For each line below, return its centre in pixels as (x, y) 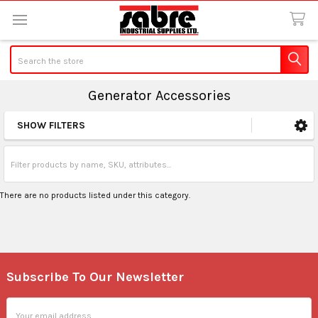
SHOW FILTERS (51, 125)
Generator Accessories (159, 95)
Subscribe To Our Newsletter (95, 276)
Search (24, 52)
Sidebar (45, 141)
